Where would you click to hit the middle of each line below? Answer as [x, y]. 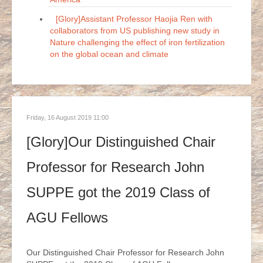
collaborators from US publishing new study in [135, 31]
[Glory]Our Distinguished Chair [121, 142]
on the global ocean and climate [109, 54]
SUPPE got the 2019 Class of [118, 192]
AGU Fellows [67, 218]
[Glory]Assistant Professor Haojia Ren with [134, 19]
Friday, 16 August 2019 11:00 [68, 117]
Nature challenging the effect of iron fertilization [137, 42]
